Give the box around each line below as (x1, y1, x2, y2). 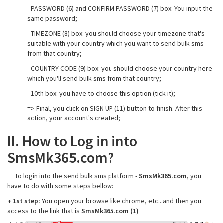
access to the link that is (7, 206, 81, 216)
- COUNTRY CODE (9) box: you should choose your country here (27, 64, 212, 73)
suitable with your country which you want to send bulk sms (27, 39, 204, 48)
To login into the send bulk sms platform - (7, 171, 139, 181)
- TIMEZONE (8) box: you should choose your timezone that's (27, 29, 205, 38)
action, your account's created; (27, 113, 120, 123)
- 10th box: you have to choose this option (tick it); (27, 89, 175, 98)
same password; (27, 14, 77, 23)
